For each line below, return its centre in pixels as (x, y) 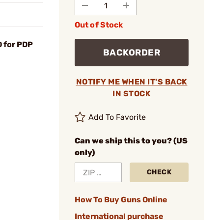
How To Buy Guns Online (121, 200)
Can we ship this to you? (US (131, 141)
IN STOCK (132, 94)
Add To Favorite (117, 117)
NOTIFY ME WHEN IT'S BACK (132, 82)
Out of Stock (99, 25)
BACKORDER (132, 53)
